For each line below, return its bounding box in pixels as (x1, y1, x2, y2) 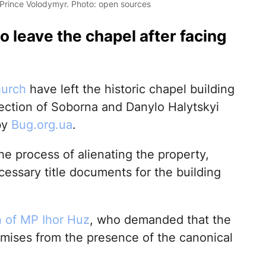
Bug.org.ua (11, 118, 72, 132)
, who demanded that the (89, 213, 231, 227)
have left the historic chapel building (26, 82, 235, 97)
